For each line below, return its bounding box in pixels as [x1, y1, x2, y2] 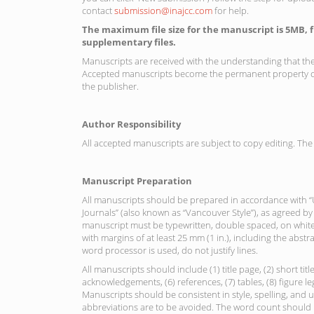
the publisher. [82, 79, 139, 93]
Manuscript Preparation [82, 174, 192, 187]
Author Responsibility [82, 117, 181, 130]
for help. [212, 4, 249, 17]
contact [82, 4, 114, 17]
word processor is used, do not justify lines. [82, 243, 258, 257]
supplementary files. [82, 35, 176, 48]
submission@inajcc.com [114, 4, 212, 17]
